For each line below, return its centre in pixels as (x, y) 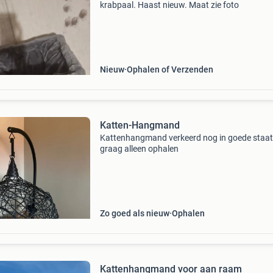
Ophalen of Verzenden (170, 69)
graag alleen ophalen (139, 149)
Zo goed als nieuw (134, 213)
